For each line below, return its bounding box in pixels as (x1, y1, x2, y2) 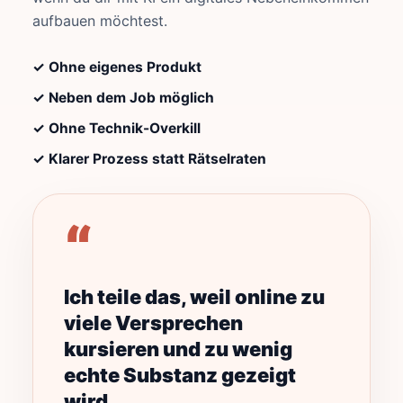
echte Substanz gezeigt (64, 363, 296, 387)
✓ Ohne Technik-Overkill (32, 120, 201, 137)
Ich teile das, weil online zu (64, 285, 325, 309)
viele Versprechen (64, 311, 243, 335)
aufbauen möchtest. (32, 12, 167, 30)
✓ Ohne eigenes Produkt (32, 58, 201, 76)
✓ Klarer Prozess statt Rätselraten (32, 150, 266, 167)
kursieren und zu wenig (64, 337, 292, 361)
